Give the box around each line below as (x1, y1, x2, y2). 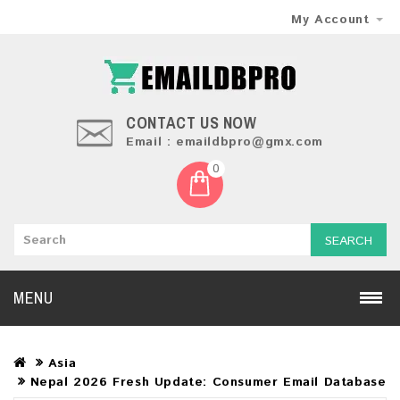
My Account (291, 11, 370, 29)
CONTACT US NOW (126, 112, 262, 134)
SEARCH (325, 232, 372, 250)
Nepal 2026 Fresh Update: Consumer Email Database (29, 373, 387, 391)
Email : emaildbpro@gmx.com (126, 133, 323, 151)
